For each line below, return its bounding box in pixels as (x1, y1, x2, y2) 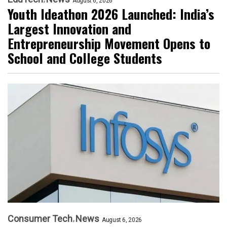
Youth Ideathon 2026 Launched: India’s (8, 4, 214, 24)
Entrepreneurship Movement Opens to (8, 33, 210, 54)
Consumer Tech (8, 213, 72, 224)
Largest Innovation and (8, 19, 131, 39)
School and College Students (8, 48, 162, 68)
